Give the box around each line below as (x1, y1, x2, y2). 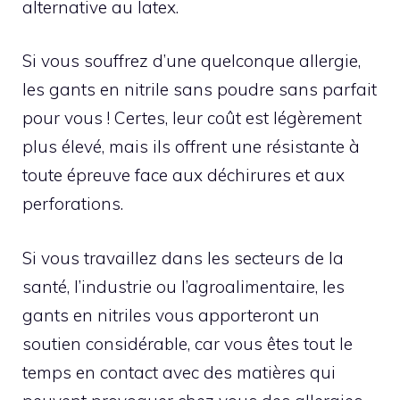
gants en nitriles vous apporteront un (22, 304, 320, 326)
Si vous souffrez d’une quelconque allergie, (22, 50, 361, 72)
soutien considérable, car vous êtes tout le (22, 332, 353, 354)
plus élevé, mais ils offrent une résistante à (22, 136, 360, 158)
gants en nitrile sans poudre (49, 79, 274, 101)
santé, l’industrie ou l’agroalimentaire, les (22, 275, 345, 297)
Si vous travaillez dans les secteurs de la (22, 246, 344, 269)
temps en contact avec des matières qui (22, 361, 336, 383)
